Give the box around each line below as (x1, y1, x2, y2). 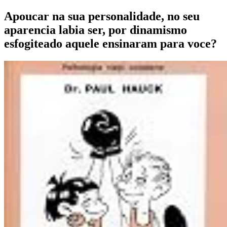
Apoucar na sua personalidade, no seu (4, 9, 200, 23)
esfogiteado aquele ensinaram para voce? (4, 36, 217, 50)
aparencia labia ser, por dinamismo (4, 23, 187, 36)
